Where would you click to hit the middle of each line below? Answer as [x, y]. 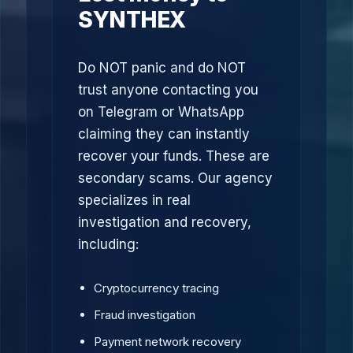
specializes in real [134, 200]
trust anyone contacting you [168, 90]
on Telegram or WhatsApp [161, 112]
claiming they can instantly [164, 134]
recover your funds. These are [174, 156]
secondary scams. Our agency [175, 178]
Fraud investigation [145, 315]
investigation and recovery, [165, 222]
